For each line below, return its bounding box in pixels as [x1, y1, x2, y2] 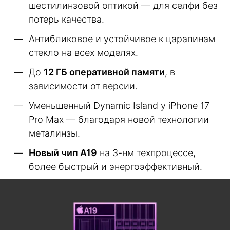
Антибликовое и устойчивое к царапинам [29, 33, 215, 45]
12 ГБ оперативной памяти [44, 67, 165, 78]
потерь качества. [29, 14, 104, 25]
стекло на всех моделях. [29, 47, 138, 59]
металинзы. [29, 128, 80, 139]
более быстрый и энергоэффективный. [29, 161, 202, 172]
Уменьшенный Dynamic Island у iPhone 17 [29, 100, 209, 111]
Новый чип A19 [29, 147, 97, 159]
